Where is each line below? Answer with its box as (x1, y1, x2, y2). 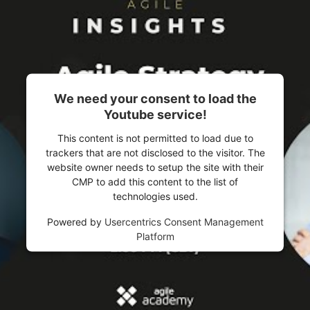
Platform (136, 230, 174, 242)
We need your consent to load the (53, 91, 257, 106)
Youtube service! (103, 107, 207, 122)
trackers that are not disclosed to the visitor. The (45, 146, 265, 158)
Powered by (46, 215, 104, 228)
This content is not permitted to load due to (57, 131, 253, 144)
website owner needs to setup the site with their (46, 161, 264, 173)
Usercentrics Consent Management (104, 215, 264, 228)
